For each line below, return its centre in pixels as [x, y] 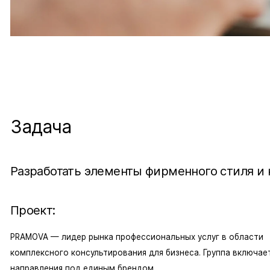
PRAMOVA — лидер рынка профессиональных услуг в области [137, 237]
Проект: [33, 210]
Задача [41, 127]
